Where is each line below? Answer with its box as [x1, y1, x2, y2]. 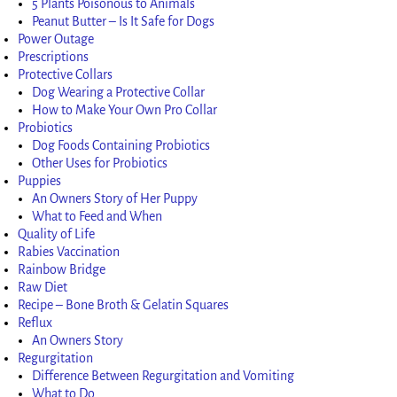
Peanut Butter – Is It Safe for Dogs [32, 13, 215, 28]
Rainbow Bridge [18, 261, 106, 276]
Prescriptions [18, 49, 90, 64]
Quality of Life [18, 226, 96, 241]
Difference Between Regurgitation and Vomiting [32, 368, 295, 383]
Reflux [18, 315, 53, 330]
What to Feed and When [32, 208, 163, 223]
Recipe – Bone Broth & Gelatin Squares [18, 297, 230, 312]
